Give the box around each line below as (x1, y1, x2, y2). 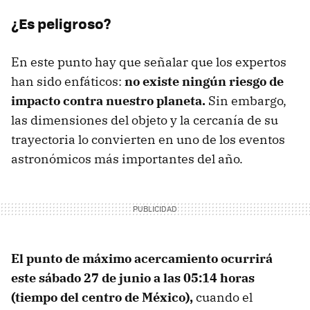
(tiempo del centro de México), (11, 289, 196, 305)
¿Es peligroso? (11, 12, 111, 34)
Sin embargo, (206, 92, 286, 109)
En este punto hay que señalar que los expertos (11, 53, 286, 70)
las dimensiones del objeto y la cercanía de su (11, 111, 278, 128)
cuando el (196, 289, 253, 305)
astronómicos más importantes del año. (11, 150, 243, 167)
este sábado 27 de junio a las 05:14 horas (11, 269, 255, 286)
